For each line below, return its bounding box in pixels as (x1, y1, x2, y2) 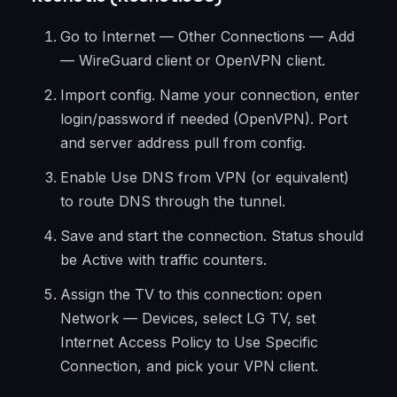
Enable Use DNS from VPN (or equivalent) (60, 168, 349, 187)
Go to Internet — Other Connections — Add (60, 27, 354, 46)
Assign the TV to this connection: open (60, 285, 322, 304)
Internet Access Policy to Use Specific (60, 333, 318, 352)
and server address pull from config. (60, 134, 306, 152)
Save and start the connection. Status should (60, 227, 363, 245)
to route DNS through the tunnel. (60, 192, 285, 211)
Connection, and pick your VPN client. (60, 357, 318, 376)
